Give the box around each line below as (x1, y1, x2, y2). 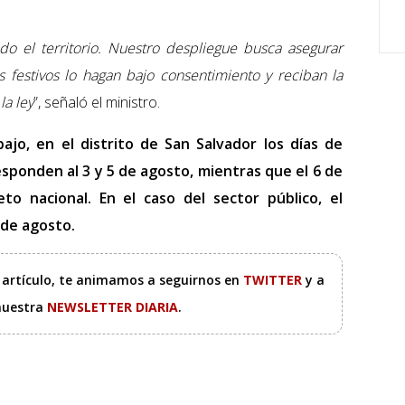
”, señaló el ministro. (33, 92, 160, 113)
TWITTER (242, 271, 306, 289)
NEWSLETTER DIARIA (47, 298, 178, 316)
